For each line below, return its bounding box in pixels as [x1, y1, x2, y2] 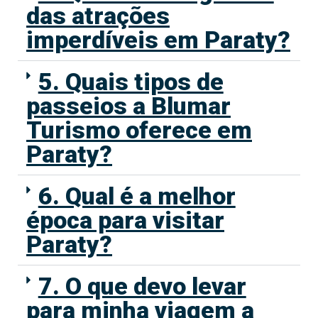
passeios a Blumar [26, 91, 231, 120]
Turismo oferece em [26, 115, 252, 144]
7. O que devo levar [38, 271, 246, 300]
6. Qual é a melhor [38, 181, 236, 210]
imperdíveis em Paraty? [26, 25, 290, 54]
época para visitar [26, 205, 224, 234]
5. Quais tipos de [38, 67, 224, 96]
